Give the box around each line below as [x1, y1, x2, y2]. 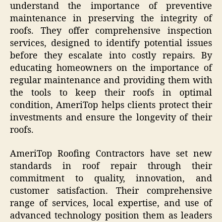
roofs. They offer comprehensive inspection [10, 25, 212, 37]
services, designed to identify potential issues [10, 38, 212, 50]
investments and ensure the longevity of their [10, 112, 212, 124]
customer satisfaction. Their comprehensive [10, 185, 212, 197]
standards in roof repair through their [10, 160, 212, 172]
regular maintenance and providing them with [10, 75, 212, 87]
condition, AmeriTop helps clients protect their [10, 100, 212, 111]
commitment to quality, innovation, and [10, 172, 212, 184]
